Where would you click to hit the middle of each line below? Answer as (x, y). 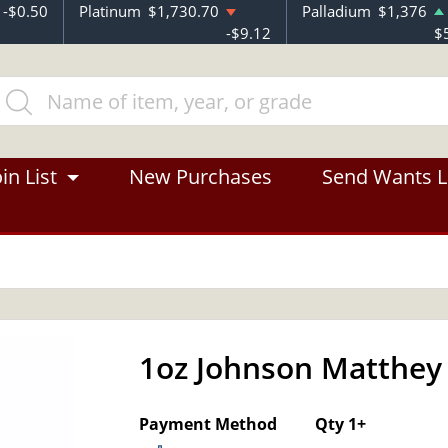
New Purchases (200, 176)
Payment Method (207, 424)
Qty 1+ (340, 424)
